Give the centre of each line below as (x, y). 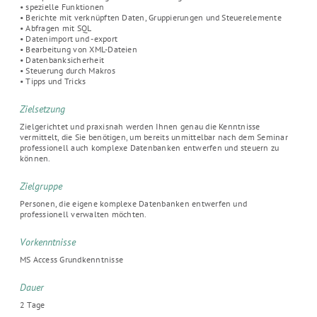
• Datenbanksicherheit (62, 60)
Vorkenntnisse (48, 242)
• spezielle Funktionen (62, 7)
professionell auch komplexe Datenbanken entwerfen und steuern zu (150, 148)
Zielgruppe (41, 186)
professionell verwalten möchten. (83, 214)
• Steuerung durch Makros (68, 70)
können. (35, 158)
